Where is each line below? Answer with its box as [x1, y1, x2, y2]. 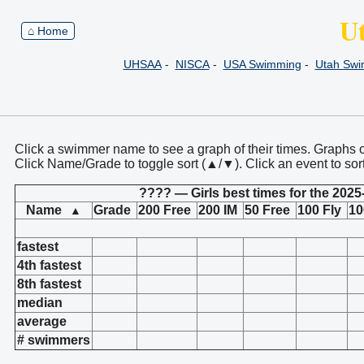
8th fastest [17, 277, 81, 291]
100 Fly [297, 203, 341, 217]
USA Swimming [223, 58, 301, 71]
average [17, 314, 67, 328]
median [17, 296, 63, 310]
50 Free [245, 203, 290, 217]
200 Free [138, 203, 191, 217]
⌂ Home [28, 24, 68, 37]
